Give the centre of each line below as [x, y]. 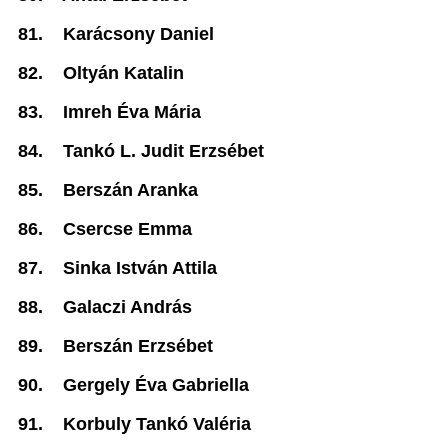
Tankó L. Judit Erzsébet [163, 151]
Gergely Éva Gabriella [156, 385]
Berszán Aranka [130, 190]
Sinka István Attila [140, 268]
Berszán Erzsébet [138, 346]
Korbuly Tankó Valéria [157, 424]
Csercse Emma [127, 229]
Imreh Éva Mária [132, 112]
